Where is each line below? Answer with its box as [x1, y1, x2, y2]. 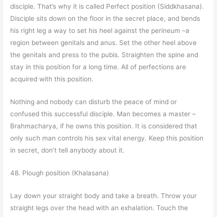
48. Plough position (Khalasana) [10, 169, 109, 177]
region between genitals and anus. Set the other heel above [10, 39, 197, 47]
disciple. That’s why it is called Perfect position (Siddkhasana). [10, 2, 204, 11]
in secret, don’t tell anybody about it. [10, 146, 125, 155]
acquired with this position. [10, 75, 94, 83]
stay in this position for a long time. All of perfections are [10, 63, 186, 71]
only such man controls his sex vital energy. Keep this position [10, 134, 204, 142]
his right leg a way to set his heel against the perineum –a [10, 27, 190, 35]
